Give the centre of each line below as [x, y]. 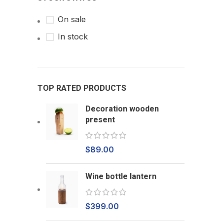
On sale [72, 19]
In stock [73, 37]
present [100, 120]
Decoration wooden [122, 109]
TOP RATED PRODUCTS [82, 88]
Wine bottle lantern [121, 176]
